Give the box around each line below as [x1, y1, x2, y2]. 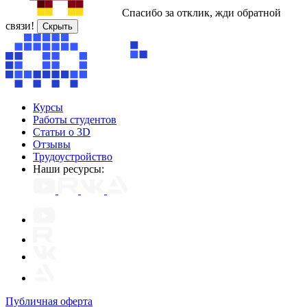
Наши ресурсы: [33, 162, 104, 175]
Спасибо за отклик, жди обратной [122, 6, 281, 19]
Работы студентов [33, 113, 116, 125]
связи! [5, 19, 34, 32]
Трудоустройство [33, 150, 112, 162]
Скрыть [42, 21, 73, 32]
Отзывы [33, 138, 71, 150]
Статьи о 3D [33, 125, 90, 138]
